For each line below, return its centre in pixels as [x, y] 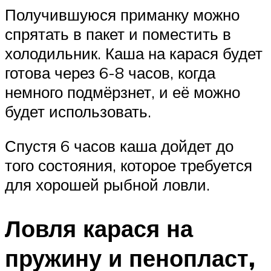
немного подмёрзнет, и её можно [122, 92]
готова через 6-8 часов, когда [110, 72]
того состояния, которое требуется [129, 165]
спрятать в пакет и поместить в [118, 34]
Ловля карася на [99, 229]
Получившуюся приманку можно [122, 14]
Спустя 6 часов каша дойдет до [119, 146]
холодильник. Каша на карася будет [134, 53]
